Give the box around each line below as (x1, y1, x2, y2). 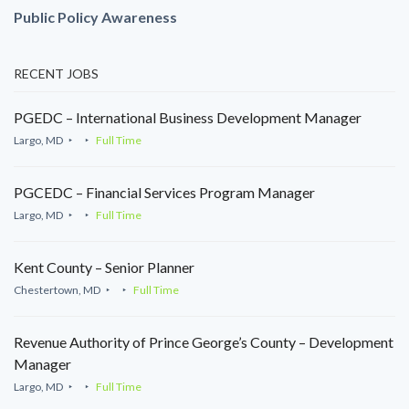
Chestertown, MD (14, 283, 100, 298)
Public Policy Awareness (14, 8, 177, 26)
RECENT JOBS (14, 66, 99, 82)
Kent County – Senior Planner (14, 258, 194, 277)
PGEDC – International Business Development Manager (14, 109, 362, 127)
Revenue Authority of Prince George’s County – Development (14, 333, 393, 351)
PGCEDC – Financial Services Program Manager (14, 184, 315, 202)
